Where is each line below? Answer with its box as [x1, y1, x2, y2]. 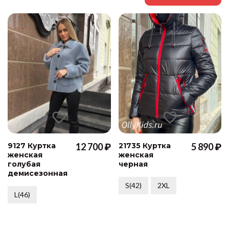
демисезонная [8, 169, 67, 178]
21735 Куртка [118, 141, 171, 151]
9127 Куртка [8, 141, 56, 151]
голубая [8, 159, 40, 169]
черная [118, 159, 148, 169]
